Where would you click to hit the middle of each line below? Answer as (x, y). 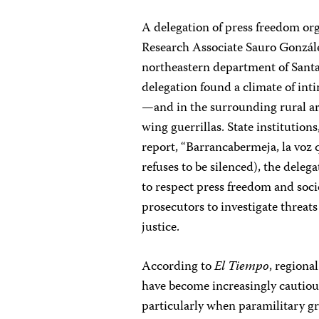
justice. (161, 228)
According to (178, 267)
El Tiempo (242, 267)
